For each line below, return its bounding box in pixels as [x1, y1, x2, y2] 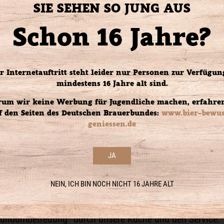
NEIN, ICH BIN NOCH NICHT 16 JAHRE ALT [50, 179, 174, 188]
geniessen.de [88, 119, 136, 128]
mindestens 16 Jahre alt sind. [56, 78, 168, 88]
